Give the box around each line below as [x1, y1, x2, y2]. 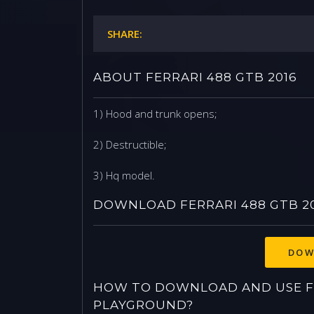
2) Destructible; [93, 137, 167, 151]
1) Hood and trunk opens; [93, 107, 217, 121]
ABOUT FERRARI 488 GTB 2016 [93, 70, 297, 84]
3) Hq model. [93, 168, 155, 182]
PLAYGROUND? [93, 298, 193, 312]
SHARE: [107, 27, 142, 41]
